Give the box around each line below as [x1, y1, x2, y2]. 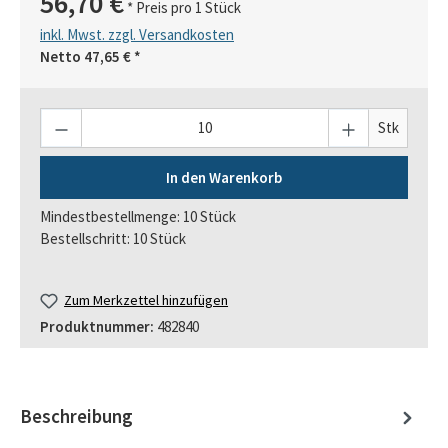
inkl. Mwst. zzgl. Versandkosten [40, 24, 234, 44]
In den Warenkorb [166, 167, 282, 187]
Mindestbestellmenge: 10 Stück [40, 207, 236, 227]
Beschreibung [20, 405, 133, 429]
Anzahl [40, 108, 81, 128]
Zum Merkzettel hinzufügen [64, 291, 229, 310]
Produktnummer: [40, 317, 157, 336]
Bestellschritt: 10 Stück [40, 229, 186, 249]
